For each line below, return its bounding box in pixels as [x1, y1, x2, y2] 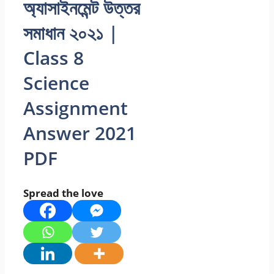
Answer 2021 [23, 120, 136, 146]
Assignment [23, 95, 128, 120]
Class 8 [23, 45, 84, 70]
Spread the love [23, 185, 103, 200]
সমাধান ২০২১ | [23, 20, 119, 45]
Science [23, 70, 89, 95]
